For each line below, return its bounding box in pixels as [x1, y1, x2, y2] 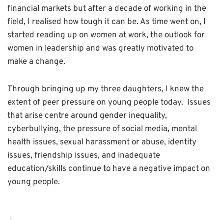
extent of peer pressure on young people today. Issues [7, 97, 211, 108]
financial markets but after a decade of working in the [7, 3, 206, 14]
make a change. [7, 56, 67, 67]
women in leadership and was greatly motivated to [7, 43, 193, 54]
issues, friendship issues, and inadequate [7, 150, 160, 161]
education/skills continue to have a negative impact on [7, 163, 210, 174]
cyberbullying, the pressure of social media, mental [7, 123, 197, 135]
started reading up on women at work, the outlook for [7, 29, 205, 41]
